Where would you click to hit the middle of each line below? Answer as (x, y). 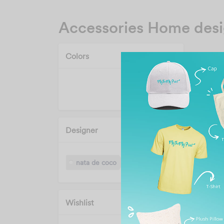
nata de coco (96, 162)
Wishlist (79, 202)
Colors (77, 56)
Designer (82, 130)
